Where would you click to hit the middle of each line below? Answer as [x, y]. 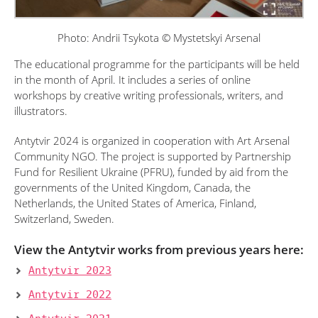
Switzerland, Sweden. [64, 219]
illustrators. [41, 111]
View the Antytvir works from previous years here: [159, 250]
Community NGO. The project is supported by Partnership [153, 157]
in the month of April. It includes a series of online [132, 80]
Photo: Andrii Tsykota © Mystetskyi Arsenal [159, 38]
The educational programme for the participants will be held [157, 64]
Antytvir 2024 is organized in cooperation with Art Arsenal [152, 141]
